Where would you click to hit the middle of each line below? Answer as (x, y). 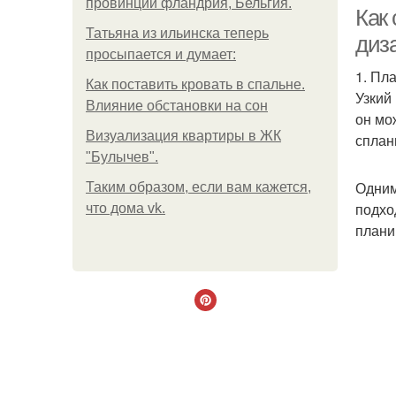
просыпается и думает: (161, 54)
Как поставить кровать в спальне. (195, 84)
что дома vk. (126, 208)
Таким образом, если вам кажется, (198, 187)
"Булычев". (122, 157)
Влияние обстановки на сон (177, 106)
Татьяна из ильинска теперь (177, 33)
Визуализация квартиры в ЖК (183, 136)
